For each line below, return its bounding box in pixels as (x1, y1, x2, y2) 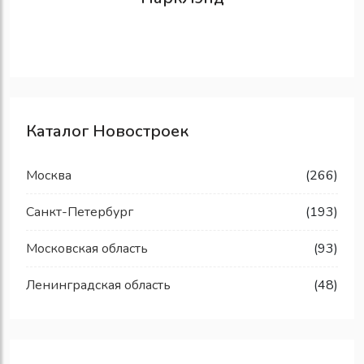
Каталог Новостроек (26, 120, 188, 143)
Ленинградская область (26, 276, 171, 295)
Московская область (26, 240, 148, 258)
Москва (26, 167, 71, 185)
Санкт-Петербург (26, 203, 133, 222)
